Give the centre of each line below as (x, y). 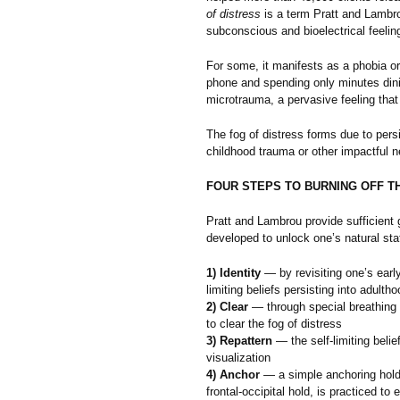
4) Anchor (233, 374)
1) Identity (233, 272)
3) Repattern (239, 340)
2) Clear (227, 306)
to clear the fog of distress (274, 323)
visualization (238, 357)
